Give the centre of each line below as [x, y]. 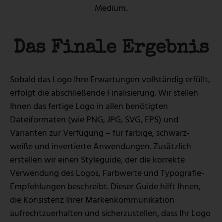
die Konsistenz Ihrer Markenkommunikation [92, 200]
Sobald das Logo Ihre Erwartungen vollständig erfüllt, [110, 80]
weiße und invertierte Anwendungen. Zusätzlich [101, 147]
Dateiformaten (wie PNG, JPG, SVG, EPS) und [94, 120]
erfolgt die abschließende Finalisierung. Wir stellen [104, 93]
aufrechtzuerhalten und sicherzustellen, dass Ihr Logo [110, 214]
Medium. [111, 8]
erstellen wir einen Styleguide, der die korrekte [97, 160]
